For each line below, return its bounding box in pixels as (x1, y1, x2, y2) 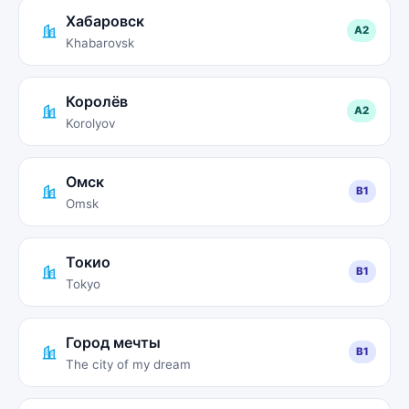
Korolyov (66, 115, 115, 131)
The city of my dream (66, 356, 191, 372)
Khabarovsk (66, 35, 134, 50)
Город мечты (66, 332, 161, 351)
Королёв (66, 91, 128, 110)
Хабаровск (66, 11, 144, 30)
